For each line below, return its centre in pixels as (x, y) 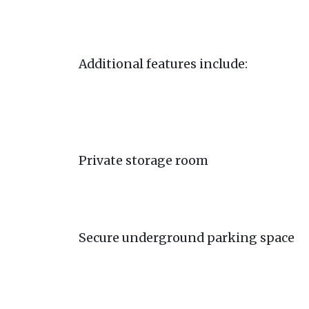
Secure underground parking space (187, 238)
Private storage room (143, 161)
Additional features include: (163, 64)
